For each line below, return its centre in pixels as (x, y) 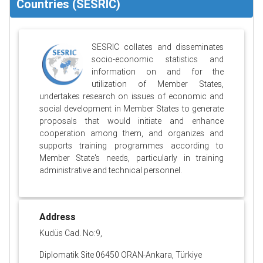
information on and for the (158, 71)
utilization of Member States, (158, 84)
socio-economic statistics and (158, 59)
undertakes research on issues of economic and (131, 96)
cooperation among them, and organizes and (131, 133)
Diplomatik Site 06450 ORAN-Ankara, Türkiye (120, 254)
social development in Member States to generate (131, 108)
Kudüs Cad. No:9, (70, 233)
